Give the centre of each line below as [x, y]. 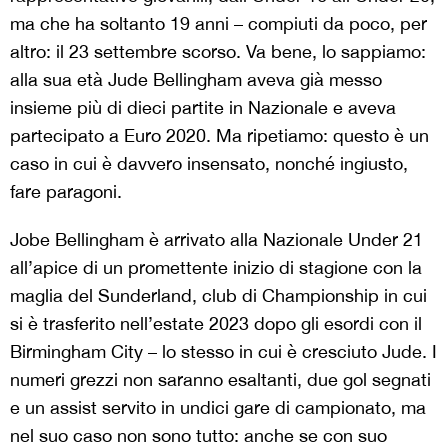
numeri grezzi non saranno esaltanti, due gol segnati [220, 380]
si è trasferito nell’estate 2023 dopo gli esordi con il [216, 324]
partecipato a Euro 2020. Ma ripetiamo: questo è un [219, 136]
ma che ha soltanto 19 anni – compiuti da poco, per [218, 24]
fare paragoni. [66, 192]
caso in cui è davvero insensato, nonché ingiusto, [209, 164]
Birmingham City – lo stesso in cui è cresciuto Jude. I [223, 352]
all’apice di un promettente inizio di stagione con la [216, 268]
